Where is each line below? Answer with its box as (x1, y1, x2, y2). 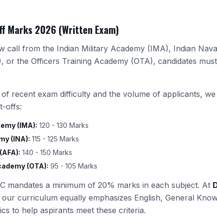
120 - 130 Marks (37, 121, 89, 129)
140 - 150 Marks (20, 148, 72, 156)
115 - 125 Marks (30, 135, 79, 143)
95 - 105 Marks (48, 162, 97, 170)
